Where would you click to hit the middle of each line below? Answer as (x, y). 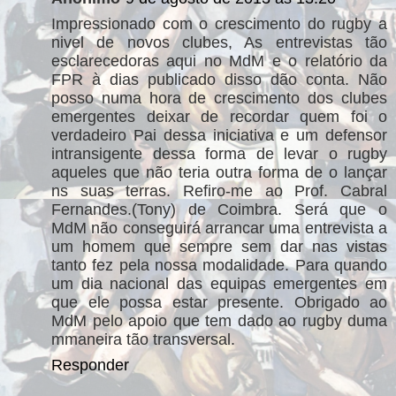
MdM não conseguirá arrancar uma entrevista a (219, 228)
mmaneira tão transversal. (143, 339)
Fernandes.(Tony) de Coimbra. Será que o (219, 209)
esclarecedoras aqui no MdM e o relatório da (219, 61)
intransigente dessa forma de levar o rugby (219, 153)
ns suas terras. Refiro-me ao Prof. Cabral (219, 190)
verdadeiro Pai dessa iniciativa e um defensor (219, 135)
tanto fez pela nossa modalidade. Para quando (219, 265)
